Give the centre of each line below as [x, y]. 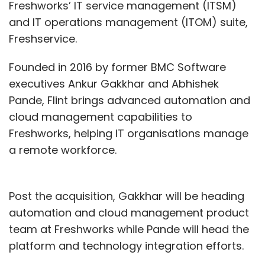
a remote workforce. [64, 150]
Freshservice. [43, 38]
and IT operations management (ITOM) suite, [128, 22]
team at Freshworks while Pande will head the [129, 229]
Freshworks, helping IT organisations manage [129, 133]
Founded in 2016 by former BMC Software [117, 67]
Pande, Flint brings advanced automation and [130, 100]
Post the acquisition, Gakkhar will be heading [127, 196]
